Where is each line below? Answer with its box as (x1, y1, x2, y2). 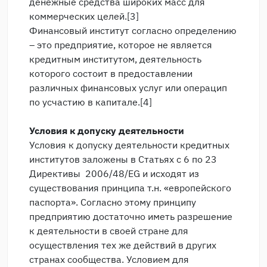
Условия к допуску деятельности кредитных (29, 139, 229, 151)
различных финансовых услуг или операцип (29, 82, 227, 94)
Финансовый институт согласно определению (29, 24, 237, 36)
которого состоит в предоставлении (29, 67, 193, 79)
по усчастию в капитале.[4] (29, 96, 152, 108)
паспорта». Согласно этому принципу (29, 196, 196, 208)
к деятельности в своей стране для (29, 225, 188, 237)
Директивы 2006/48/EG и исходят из (29, 167, 199, 179)
